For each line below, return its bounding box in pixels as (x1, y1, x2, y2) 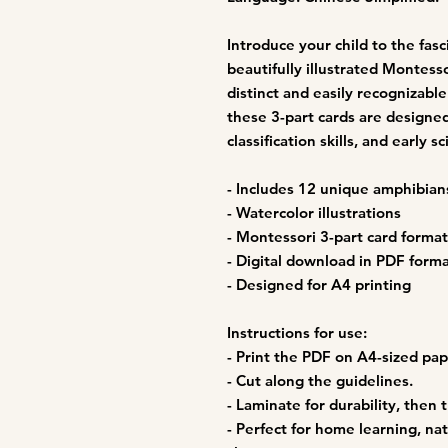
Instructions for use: (227, 323, 367, 343)
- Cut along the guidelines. (227, 371, 413, 391)
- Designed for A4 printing (227, 275, 411, 295)
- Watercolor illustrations (227, 203, 401, 223)
